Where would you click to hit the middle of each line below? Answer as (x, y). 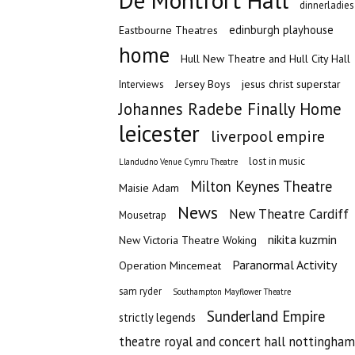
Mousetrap (143, 215)
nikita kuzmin (302, 239)
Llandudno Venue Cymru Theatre (178, 162)
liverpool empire (268, 136)
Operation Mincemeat (170, 265)
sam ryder (140, 291)
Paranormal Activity (284, 265)
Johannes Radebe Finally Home (230, 109)
